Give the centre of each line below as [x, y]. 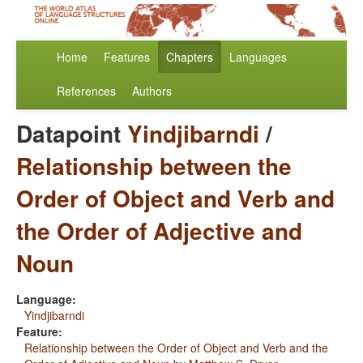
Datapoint [72, 134]
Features [127, 57]
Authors [152, 91]
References [86, 91]
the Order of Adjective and [159, 231]
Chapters [190, 57]
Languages [258, 57]
